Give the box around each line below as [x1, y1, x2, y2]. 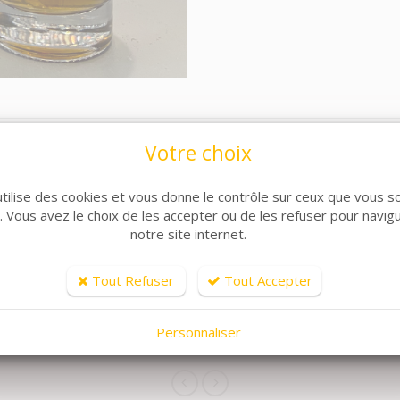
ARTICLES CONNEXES [97, 293, 303, 322]
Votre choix [145, 138, 252, 167]
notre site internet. [129, 225, 246, 243]
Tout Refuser [88, 271, 174, 289]
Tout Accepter [220, 271, 312, 289]
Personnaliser [155, 323, 241, 341]
